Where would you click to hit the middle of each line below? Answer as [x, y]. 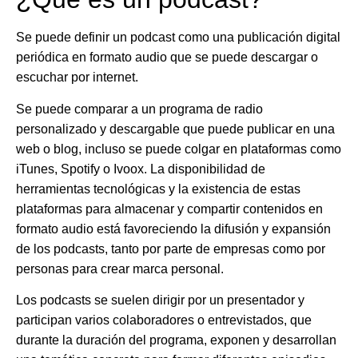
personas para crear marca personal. [120, 268]
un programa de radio [201, 109]
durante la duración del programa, [113, 340]
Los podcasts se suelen [84, 300]
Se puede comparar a [77, 109]
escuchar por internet [76, 78]
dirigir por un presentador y [229, 300]
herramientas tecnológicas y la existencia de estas [158, 189]
